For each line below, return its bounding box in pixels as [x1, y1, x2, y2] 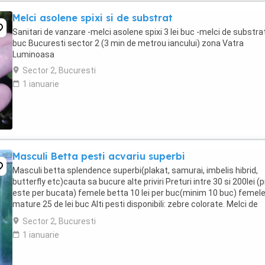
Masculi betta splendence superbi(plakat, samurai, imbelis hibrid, [12, 166, 258, 175]
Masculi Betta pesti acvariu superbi [12, 150, 185, 162]
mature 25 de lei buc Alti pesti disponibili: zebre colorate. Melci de [12, 199, 258, 209]
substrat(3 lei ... [12, 211, 71, 220]
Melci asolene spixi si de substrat [12, 12, 173, 24]
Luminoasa [12, 50, 54, 59]
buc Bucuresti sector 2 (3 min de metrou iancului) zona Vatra [12, 38, 244, 48]
